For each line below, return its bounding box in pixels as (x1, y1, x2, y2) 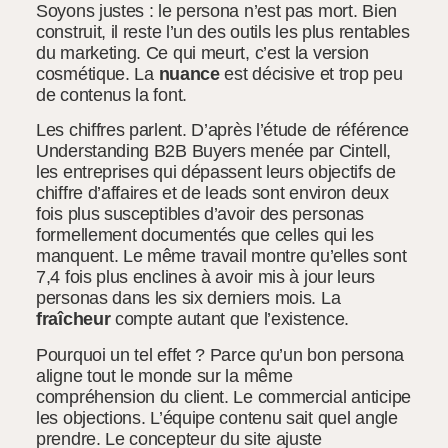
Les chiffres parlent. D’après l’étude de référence (36, 120, 410, 141)
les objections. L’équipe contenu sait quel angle (36, 407, 398, 428)
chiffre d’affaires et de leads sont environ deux (36, 183, 389, 204)
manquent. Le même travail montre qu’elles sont (36, 246, 407, 267)
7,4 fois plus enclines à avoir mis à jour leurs (36, 267, 375, 288)
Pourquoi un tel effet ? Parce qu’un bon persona (36, 344, 404, 365)
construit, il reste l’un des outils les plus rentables (36, 22, 410, 43)
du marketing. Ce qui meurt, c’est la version (36, 43, 369, 64)
